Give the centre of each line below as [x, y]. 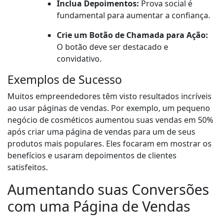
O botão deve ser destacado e [112, 47]
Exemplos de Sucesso [65, 80]
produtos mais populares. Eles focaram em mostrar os [110, 144]
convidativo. [79, 59]
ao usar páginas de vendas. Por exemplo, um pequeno [109, 108]
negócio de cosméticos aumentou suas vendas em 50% [110, 120]
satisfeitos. [28, 167]
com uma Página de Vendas [99, 206]
